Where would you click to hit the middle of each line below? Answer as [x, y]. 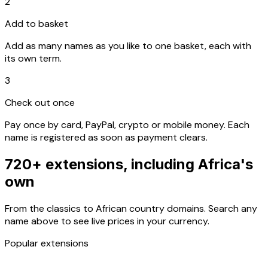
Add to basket [36, 23]
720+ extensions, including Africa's [129, 164]
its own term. [33, 58]
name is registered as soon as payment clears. [106, 137]
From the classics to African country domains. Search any [131, 208]
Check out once [40, 102]
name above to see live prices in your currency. [107, 221]
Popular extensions [47, 243]
